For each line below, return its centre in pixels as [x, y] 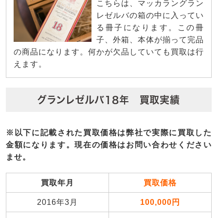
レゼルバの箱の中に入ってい [150, 15]
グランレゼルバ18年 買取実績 [109, 100]
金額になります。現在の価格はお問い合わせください [109, 145]
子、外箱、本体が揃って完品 [150, 39]
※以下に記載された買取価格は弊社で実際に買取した [109, 132]
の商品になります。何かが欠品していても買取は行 [109, 52]
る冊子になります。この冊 [150, 27]
